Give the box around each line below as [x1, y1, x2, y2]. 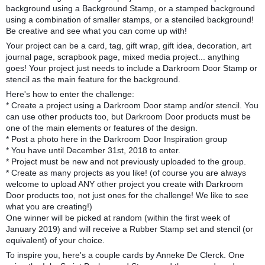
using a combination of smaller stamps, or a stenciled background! [6, 15, 254, 25]
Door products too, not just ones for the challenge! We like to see [6, 190, 248, 201]
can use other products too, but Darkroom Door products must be [6, 112, 251, 122]
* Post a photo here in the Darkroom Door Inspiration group [6, 134, 227, 144]
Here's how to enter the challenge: [6, 89, 134, 99]
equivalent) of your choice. [6, 235, 105, 245]
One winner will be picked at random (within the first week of [6, 213, 230, 223]
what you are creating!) [6, 202, 92, 212]
